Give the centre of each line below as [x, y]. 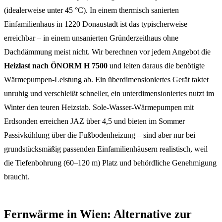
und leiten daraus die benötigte [156, 65]
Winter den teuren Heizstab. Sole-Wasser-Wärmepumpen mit [99, 107]
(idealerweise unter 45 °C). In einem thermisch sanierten [91, 10]
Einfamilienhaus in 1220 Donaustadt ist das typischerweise [96, 24]
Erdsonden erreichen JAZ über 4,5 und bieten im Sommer [94, 121]
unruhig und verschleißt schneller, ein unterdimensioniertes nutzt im [109, 93]
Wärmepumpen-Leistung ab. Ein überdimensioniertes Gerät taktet [106, 79]
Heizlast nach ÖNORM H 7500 [56, 65]
